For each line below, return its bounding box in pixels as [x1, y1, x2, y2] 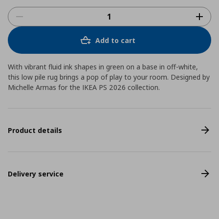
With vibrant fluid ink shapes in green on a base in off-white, [8, 62, 198, 71]
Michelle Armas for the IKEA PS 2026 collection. [8, 83, 160, 92]
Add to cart [95, 35, 135, 45]
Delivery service [8, 169, 64, 178]
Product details [8, 125, 62, 135]
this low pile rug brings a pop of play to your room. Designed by [8, 72, 210, 82]
